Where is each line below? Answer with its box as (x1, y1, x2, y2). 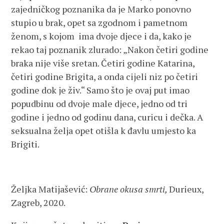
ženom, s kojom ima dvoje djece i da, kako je (11, 30, 192, 42)
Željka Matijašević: (11, 183, 90, 195)
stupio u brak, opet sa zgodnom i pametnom (11, 16, 188, 28)
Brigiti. (11, 138, 40, 150)
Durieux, (169, 183, 204, 195)
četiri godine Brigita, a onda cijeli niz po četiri (11, 70, 198, 82)
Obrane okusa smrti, (89, 183, 169, 195)
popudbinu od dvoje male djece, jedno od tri (11, 97, 188, 109)
